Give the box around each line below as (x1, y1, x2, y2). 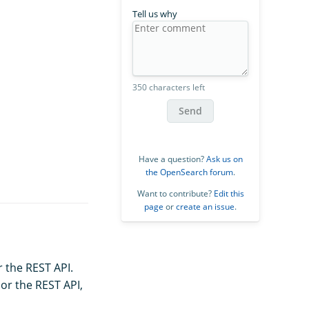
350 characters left (132, 81, 205, 94)
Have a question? (138, 153, 206, 166)
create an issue (176, 201, 235, 213)
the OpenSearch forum (146, 166, 233, 179)
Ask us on (206, 153, 243, 166)
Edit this (213, 188, 244, 200)
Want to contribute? (137, 188, 214, 200)
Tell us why (132, 8, 177, 21)
